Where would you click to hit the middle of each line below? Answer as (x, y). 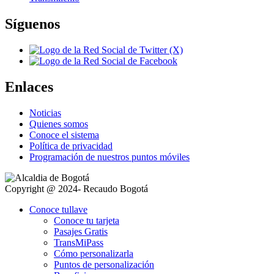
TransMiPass (79, 242)
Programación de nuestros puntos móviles (109, 157)
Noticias (45, 113)
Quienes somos (59, 124)
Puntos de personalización (104, 264)
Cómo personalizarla (94, 253)
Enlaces (29, 87)
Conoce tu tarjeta (87, 220)
